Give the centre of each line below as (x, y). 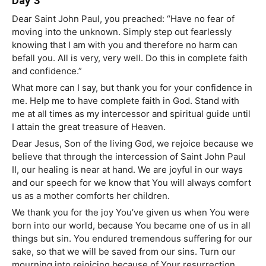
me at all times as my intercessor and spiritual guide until (131, 114)
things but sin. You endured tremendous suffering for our (132, 239)
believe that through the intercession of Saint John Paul (129, 157)
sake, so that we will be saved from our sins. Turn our (124, 252)
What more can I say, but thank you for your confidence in (132, 88)
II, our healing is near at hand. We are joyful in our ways (127, 170)
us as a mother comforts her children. (91, 196)
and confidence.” (47, 71)
